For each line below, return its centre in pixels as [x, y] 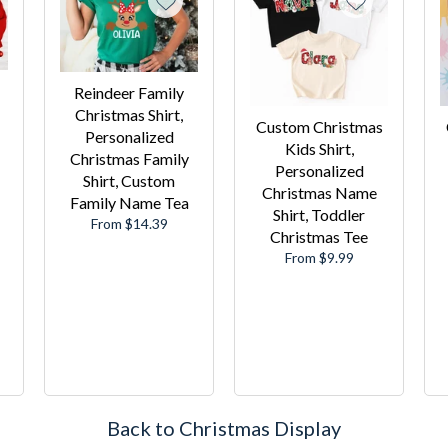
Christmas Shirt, [129, 114]
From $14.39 [129, 223]
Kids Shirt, [319, 148]
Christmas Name [319, 192]
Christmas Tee [319, 236]
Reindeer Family [129, 92]
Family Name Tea [129, 202]
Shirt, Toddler [319, 214]
